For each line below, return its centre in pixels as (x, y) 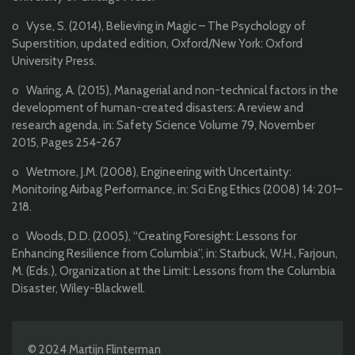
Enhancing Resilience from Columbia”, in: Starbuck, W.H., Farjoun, (175, 254)
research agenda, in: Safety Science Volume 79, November (163, 126)
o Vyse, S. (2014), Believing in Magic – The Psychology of (159, 27)
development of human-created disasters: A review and (158, 108)
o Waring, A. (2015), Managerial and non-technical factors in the (175, 91)
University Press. (54, 61)
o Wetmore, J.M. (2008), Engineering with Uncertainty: (152, 172)
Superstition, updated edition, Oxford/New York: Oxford (157, 44)
